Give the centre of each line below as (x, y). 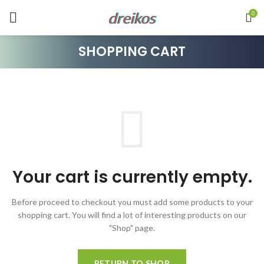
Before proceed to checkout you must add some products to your (132, 202)
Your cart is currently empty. (132, 177)
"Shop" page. (132, 228)
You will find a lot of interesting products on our (158, 215)
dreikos (132, 18)
